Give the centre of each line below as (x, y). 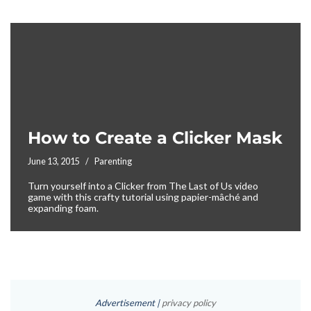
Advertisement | (128, 303)
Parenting (113, 162)
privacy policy (189, 303)
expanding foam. (63, 208)
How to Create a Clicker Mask (155, 138)
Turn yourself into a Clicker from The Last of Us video (143, 186)
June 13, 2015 (54, 162)
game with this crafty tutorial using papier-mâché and (143, 197)
